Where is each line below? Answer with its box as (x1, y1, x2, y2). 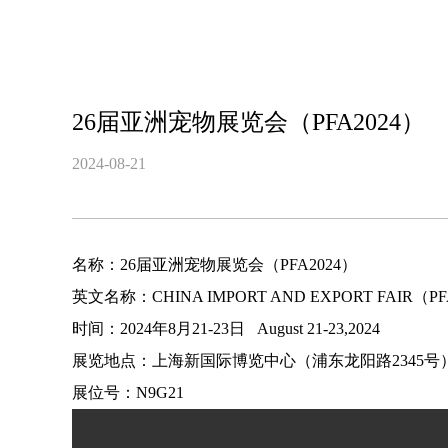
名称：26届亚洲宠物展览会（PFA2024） (72, 256, 357, 273)
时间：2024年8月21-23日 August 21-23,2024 (72, 320, 380, 337)
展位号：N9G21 (72, 384, 184, 401)
